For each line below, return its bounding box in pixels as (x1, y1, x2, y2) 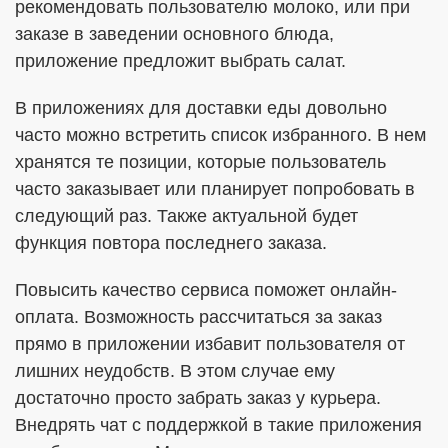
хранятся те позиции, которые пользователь (15, 152, 386, 172)
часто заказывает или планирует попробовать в (15, 179, 415, 199)
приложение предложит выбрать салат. (15, 51, 346, 71)
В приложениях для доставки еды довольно (15, 98, 387, 118)
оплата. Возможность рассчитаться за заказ (15, 307, 382, 327)
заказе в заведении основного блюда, (15, 24, 334, 44)
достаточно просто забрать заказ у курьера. (15, 388, 381, 408)
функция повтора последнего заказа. (15, 233, 327, 253)
